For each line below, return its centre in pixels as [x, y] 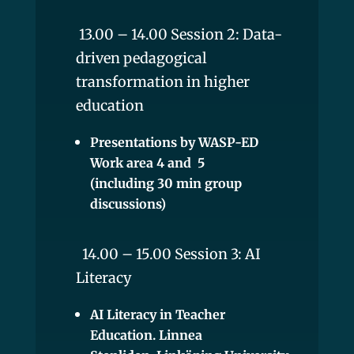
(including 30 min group [166, 183]
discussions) [128, 203]
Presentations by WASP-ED [174, 142]
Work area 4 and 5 [150, 162]
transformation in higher [162, 81]
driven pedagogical [141, 58]
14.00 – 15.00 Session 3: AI [168, 254]
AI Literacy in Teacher [157, 314]
